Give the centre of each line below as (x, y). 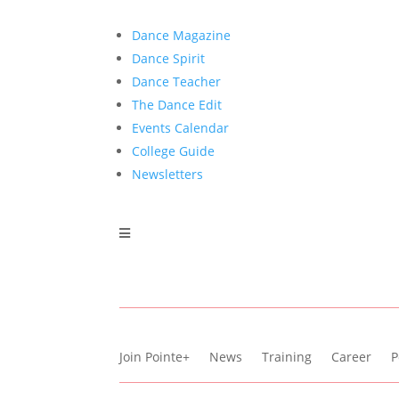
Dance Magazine (182, 35)
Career (352, 356)
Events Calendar (181, 127)
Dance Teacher (177, 81)
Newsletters (168, 174)
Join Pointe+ (155, 356)
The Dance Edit (177, 104)
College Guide (174, 151)
